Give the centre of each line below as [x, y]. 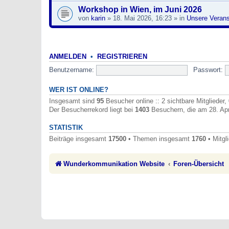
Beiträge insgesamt [79, 139]
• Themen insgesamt [159, 139]
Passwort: [208, 70]
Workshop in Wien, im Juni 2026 [140, 9]
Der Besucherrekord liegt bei [92, 110]
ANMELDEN [68, 57]
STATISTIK [66, 128]
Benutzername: [72, 70]
